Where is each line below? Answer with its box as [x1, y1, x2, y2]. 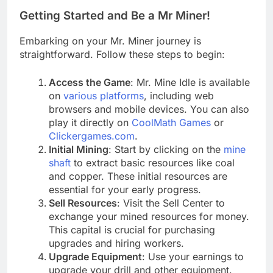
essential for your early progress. [49, 183, 201, 196]
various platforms [63, 89, 144, 102]
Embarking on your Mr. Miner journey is [19, 34, 201, 47]
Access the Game [49, 76, 130, 88]
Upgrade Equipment [49, 250, 142, 263]
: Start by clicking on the [108, 143, 224, 155]
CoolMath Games [132, 116, 211, 129]
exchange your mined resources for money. [49, 210, 249, 222]
